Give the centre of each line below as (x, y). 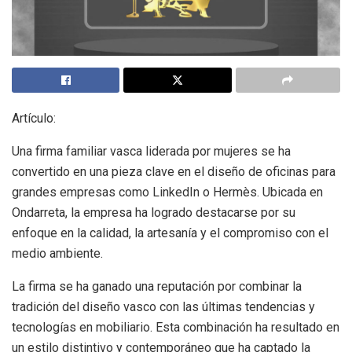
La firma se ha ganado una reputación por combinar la (157, 287)
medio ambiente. (57, 254)
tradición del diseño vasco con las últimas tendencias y (163, 307)
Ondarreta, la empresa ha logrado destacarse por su (154, 213)
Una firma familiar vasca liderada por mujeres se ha (151, 152)
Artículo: (34, 119)
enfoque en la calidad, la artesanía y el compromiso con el (170, 233)
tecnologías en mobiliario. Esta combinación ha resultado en (176, 328)
